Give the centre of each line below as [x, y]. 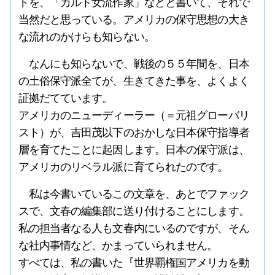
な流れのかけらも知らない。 [86, 37]
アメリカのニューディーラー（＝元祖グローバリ [134, 115]
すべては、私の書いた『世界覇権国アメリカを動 [134, 263]
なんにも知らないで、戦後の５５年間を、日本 [134, 64]
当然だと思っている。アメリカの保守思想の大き [134, 20]
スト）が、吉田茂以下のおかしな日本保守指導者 [134, 133]
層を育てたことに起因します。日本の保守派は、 [134, 150]
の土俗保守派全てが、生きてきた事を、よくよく [134, 81]
